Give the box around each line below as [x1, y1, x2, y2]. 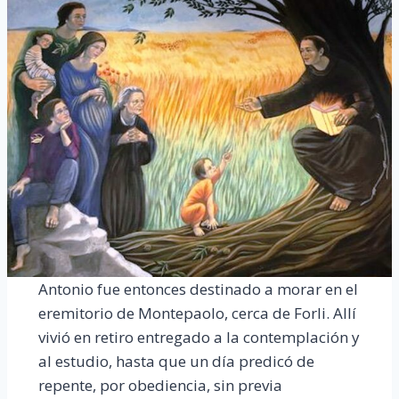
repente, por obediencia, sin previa [37, 375, 282, 396]
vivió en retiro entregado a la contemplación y [37, 327, 360, 348]
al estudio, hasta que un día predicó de [37, 351, 314, 372]
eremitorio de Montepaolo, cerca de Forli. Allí [37, 303, 356, 324]
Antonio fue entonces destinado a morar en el [37, 279, 358, 300]
